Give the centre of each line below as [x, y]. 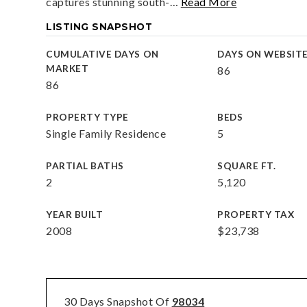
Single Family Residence [106, 133]
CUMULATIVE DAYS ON [102, 54]
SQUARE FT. [247, 166]
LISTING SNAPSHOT [99, 27]
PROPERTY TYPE [87, 117]
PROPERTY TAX [256, 214]
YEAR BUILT [75, 214]
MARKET [67, 69]
